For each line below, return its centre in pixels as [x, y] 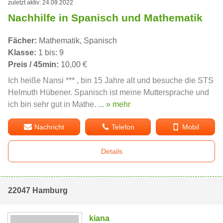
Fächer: [22, 41]
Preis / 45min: [33, 65]
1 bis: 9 [50, 53]
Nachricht [50, 127]
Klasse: [22, 53]
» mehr [118, 105]
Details [111, 152]
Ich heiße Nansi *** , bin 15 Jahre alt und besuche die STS [111, 81]
